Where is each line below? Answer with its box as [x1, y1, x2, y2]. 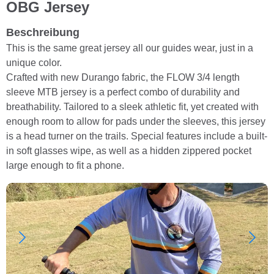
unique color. [6, 57, 62, 68]
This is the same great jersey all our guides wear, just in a [6, 42, 253, 53]
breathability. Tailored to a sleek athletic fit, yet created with [6, 101, 259, 112]
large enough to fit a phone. [6, 160, 124, 171]
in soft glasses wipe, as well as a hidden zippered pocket [6, 145, 251, 156]
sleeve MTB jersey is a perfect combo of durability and [6, 86, 240, 97]
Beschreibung [6, 26, 80, 39]
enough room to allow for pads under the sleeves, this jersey [6, 116, 265, 127]
